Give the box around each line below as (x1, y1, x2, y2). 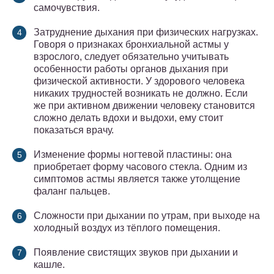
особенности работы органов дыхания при (34, 64, 228, 75)
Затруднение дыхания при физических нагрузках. (34, 27, 258, 38)
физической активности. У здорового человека (34, 76, 245, 87)
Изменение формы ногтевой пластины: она (34, 149, 232, 160)
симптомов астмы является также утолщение (34, 174, 240, 185)
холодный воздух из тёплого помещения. (34, 223, 220, 234)
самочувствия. (34, 2, 100, 13)
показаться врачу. (34, 125, 114, 136)
